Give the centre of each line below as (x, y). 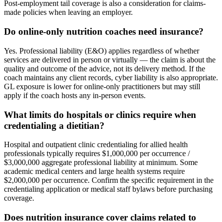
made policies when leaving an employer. (68, 12)
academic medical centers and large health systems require (94, 171)
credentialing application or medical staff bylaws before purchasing (108, 189)
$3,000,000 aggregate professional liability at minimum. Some (101, 163)
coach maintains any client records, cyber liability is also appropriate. (111, 77)
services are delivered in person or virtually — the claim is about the (110, 59)
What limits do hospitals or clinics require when (100, 114)
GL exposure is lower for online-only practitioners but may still (102, 86)
